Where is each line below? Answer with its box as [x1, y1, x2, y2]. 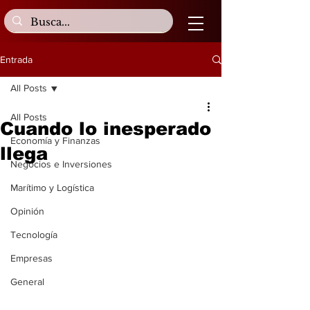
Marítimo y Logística [10, 182, 94, 193]
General [10, 276, 44, 287]
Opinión [10, 206, 44, 217]
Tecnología [10, 229, 57, 240]
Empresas [10, 253, 53, 264]
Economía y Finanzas [10, 135, 100, 146]
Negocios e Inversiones [10, 158, 112, 170]
